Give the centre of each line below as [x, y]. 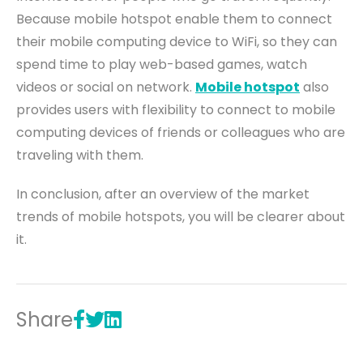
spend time [54, 65]
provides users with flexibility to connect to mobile [176, 110]
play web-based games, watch [208, 65]
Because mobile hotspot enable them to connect [174, 19]
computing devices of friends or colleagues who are [181, 133]
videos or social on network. [106, 88]
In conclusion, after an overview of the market [163, 194]
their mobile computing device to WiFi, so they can [177, 42]
